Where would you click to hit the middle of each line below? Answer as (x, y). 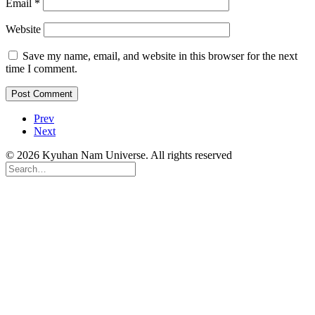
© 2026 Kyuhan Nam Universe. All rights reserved (119, 155)
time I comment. (41, 68)
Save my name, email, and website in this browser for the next (160, 56)
